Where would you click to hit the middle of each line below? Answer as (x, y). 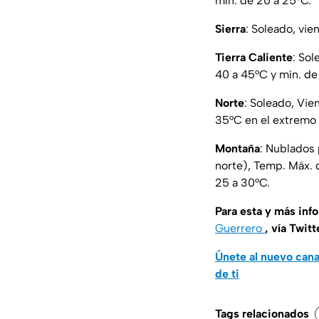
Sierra (230, 29)
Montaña (237, 149)
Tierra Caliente (254, 58)
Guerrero (240, 229)
